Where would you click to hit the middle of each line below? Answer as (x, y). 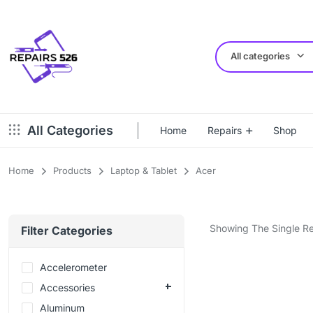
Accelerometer (73, 268)
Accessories (67, 288)
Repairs (225, 130)
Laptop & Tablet (144, 170)
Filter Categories (67, 231)
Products (72, 170)
